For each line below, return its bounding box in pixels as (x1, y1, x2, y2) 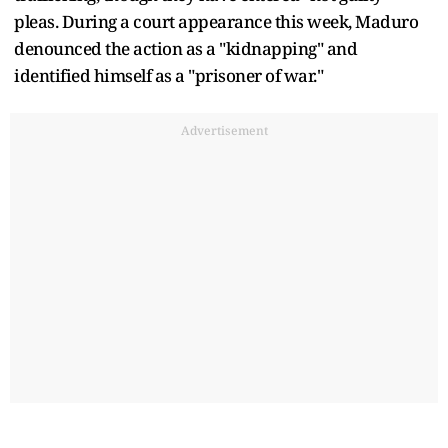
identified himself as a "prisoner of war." (14, 64, 323, 88)
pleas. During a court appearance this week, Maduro (14, 10, 418, 34)
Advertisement (180, 122, 268, 140)
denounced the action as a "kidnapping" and (14, 37, 357, 61)
